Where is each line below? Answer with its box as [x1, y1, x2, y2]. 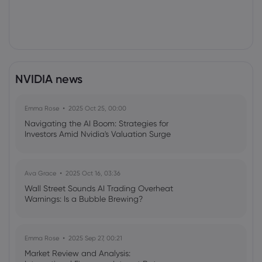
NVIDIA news [15, 72, 82, 86]
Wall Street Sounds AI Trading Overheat [25, 184, 173, 193]
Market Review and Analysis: [25, 249, 130, 258]
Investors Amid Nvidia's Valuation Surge [25, 129, 171, 139]
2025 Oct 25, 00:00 [68, 104, 126, 112]
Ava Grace [25, 169, 56, 177]
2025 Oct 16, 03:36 [65, 169, 120, 177]
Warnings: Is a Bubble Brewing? [25, 194, 143, 204]
